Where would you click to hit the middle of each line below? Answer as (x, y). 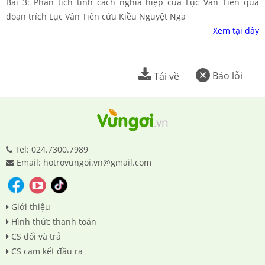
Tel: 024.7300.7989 (51, 150)
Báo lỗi (226, 75)
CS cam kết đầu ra (47, 251)
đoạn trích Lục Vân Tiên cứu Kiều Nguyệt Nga (96, 16)
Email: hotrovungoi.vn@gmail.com (84, 163)
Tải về (165, 76)
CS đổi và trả (36, 237)
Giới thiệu (31, 207)
